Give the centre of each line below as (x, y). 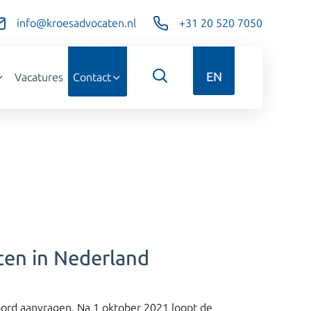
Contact (92, 77)
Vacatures (39, 77)
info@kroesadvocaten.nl (76, 23)
